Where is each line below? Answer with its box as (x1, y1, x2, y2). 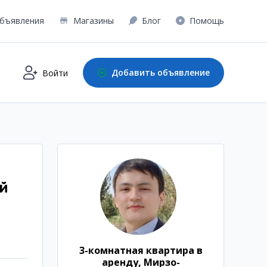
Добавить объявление (111, 67, 210, 79)
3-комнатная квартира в (79, 244, 203, 257)
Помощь (190, 15, 224, 26)
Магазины (73, 15, 114, 26)
